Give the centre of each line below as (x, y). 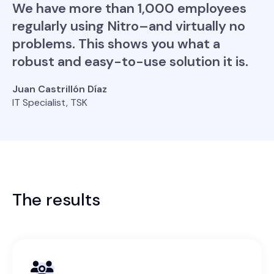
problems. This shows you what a (116, 44)
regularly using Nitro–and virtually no (129, 26)
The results (56, 200)
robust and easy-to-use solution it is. (130, 62)
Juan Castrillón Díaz (60, 89)
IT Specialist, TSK (50, 103)
